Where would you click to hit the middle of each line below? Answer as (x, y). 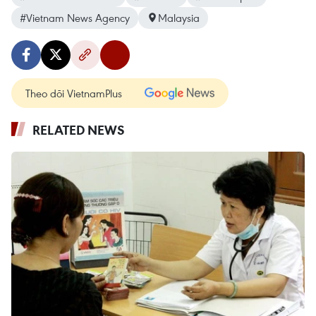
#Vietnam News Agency (75, 17)
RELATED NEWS (79, 129)
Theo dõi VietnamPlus (74, 93)
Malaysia (179, 17)
